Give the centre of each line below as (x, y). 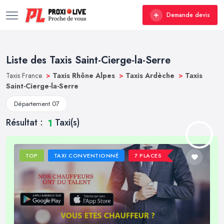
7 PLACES (148, 156)
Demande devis (188, 15)
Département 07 (37, 104)
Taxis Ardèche (151, 75)
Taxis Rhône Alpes (85, 75)
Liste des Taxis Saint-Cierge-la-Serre (88, 60)
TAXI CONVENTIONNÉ (86, 156)
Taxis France (25, 75)
